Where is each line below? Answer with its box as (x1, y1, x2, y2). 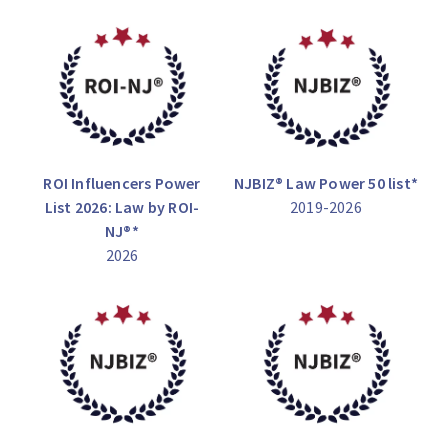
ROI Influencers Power (43, 173, 201, 194)
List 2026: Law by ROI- (44, 197, 200, 218)
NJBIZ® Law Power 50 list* (234, 173, 418, 194)
